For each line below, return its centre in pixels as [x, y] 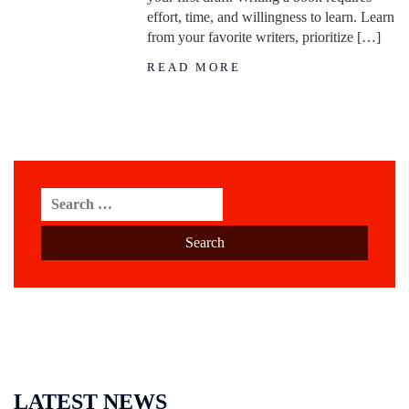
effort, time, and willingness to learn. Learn [271, 17]
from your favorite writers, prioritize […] [264, 37]
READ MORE [194, 68]
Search [62, 197]
